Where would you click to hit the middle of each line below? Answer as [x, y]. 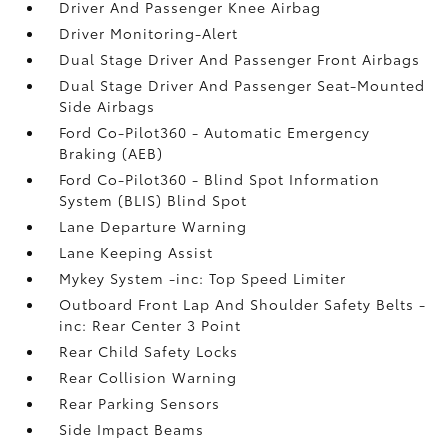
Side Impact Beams [132, 428]
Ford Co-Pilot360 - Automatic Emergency [215, 131]
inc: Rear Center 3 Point [150, 324]
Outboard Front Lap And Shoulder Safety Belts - [243, 303]
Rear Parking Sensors [140, 402]
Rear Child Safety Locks [149, 350]
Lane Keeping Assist [136, 251]
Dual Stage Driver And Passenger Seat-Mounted [242, 84]
